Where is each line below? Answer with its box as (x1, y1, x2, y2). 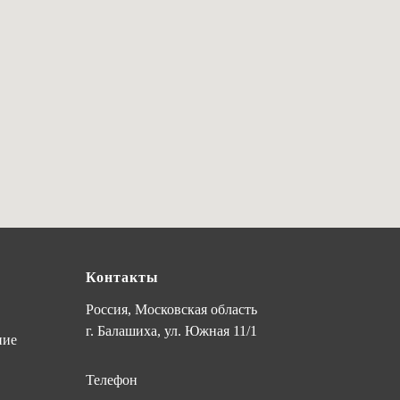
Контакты (86, 269, 159, 285)
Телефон (86, 371, 137, 387)
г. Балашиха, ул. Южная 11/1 (86, 322, 257, 338)
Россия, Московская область (86, 301, 257, 317)
